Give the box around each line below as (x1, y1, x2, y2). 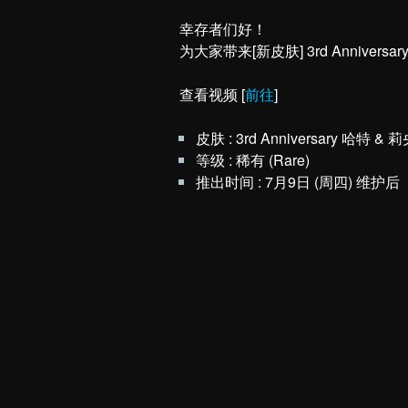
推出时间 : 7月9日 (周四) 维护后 (196, 171, 400, 192)
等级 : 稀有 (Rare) (196, 149, 310, 170)
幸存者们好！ (179, 18, 267, 39)
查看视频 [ (179, 84, 245, 105)
